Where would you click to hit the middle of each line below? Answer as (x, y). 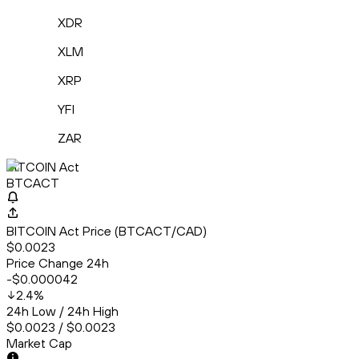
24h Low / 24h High (63, 311)
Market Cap (39, 343)
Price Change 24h (58, 263)
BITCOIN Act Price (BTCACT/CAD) (107, 231)
